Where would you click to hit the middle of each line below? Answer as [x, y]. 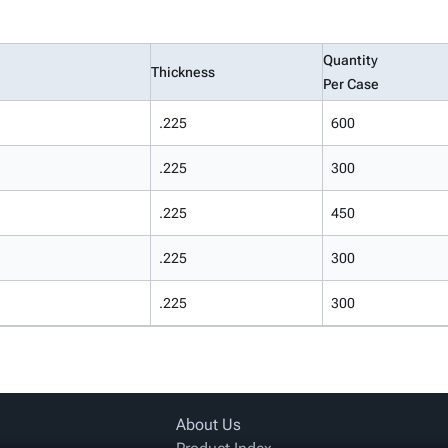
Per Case [351, 84]
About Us [208, 424]
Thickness [183, 72]
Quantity [350, 60]
